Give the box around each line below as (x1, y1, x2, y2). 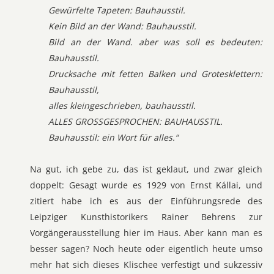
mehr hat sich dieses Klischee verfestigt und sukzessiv (30, 259, 262, 270)
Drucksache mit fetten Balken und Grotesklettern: (48, 68, 262, 80)
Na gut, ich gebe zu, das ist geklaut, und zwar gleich (30, 163, 262, 175)
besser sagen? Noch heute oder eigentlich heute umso (30, 243, 262, 254)
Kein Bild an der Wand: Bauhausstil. (48, 20, 196, 32)
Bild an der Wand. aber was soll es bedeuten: (48, 36, 262, 48)
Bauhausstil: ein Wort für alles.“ (48, 131, 178, 143)
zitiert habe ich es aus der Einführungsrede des (30, 195, 262, 207)
